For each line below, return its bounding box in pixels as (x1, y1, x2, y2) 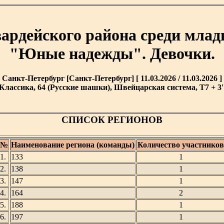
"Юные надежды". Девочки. (9, 44, 215, 63)
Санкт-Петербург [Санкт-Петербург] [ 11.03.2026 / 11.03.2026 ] (2, 73, 222, 82)
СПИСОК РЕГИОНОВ (61, 114, 162, 125)
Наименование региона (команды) (11, 140, 134, 149)
